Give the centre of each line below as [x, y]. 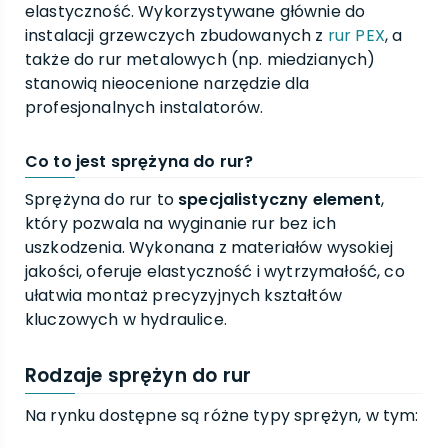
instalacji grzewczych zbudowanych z [176, 35]
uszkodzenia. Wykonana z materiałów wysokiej [209, 247]
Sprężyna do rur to [102, 199]
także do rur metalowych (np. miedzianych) [200, 59]
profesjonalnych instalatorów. [144, 107]
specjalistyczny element [279, 199]
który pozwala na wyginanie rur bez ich [181, 223]
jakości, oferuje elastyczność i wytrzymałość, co [215, 271]
